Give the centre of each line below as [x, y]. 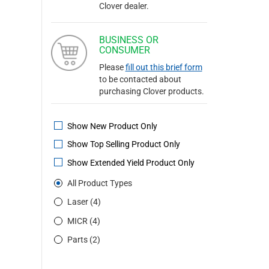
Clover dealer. [124, 6]
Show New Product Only [111, 126]
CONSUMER [124, 50]
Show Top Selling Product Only [122, 144]
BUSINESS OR [128, 40]
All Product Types [99, 183]
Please [112, 67]
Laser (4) [84, 202]
